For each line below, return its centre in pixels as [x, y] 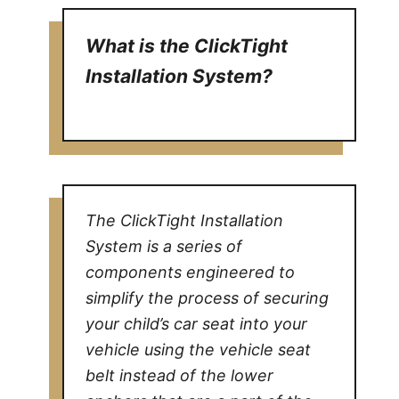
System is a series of [164, 246]
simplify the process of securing [208, 297]
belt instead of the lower [180, 375]
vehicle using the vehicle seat [199, 349]
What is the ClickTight [187, 45]
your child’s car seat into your [197, 323]
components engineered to [191, 272]
